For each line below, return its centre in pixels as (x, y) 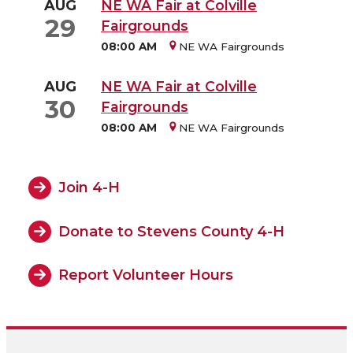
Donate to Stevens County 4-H (172, 231)
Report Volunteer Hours (146, 275)
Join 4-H (89, 188)
